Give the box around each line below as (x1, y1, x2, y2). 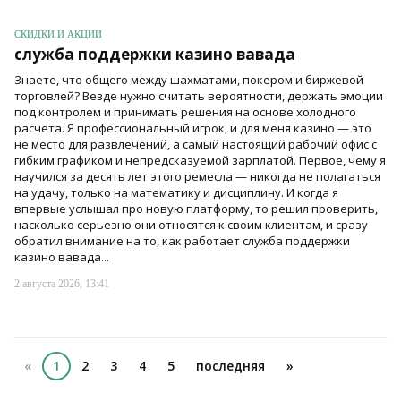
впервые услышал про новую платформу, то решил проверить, (14, 200, 378, 217)
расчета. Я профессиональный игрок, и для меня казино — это (14, 120, 371, 136)
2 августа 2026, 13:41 (14, 277, 109, 290)
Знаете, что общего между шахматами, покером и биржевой (14, 72, 363, 88)
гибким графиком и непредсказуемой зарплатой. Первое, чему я (14, 152, 386, 168)
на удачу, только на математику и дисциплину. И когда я (14, 184, 338, 200)
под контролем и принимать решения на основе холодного (14, 104, 356, 120)
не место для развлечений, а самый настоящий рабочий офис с (14, 136, 377, 152)
